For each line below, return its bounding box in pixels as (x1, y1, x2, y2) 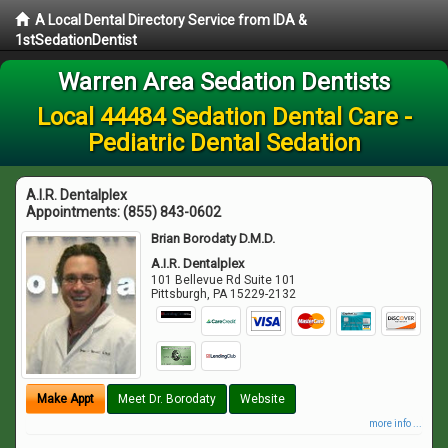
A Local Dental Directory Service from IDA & (35, 12, 307, 28)
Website (240, 391, 285, 406)
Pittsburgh (151, 287, 208, 301)
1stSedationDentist (15, 32, 137, 48)
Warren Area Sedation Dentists (58, 68, 390, 96)
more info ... (369, 417, 422, 429)
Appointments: (26, 204, 123, 220)
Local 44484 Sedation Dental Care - (36, 103, 412, 131)
